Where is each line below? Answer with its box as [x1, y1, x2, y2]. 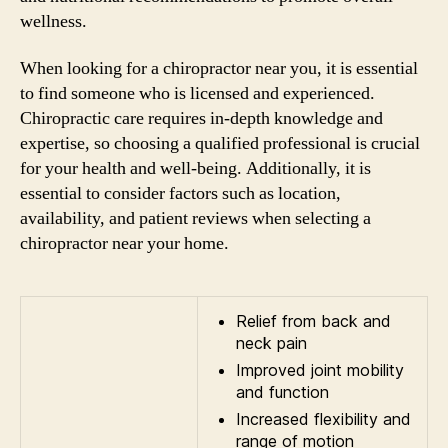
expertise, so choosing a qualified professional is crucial [20, 132, 420, 155]
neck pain [236, 333, 307, 353]
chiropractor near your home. [20, 232, 229, 255]
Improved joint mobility [236, 360, 404, 380]
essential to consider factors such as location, [20, 182, 341, 205]
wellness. [20, 9, 87, 33]
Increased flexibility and [236, 409, 411, 429]
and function [236, 382, 329, 402]
